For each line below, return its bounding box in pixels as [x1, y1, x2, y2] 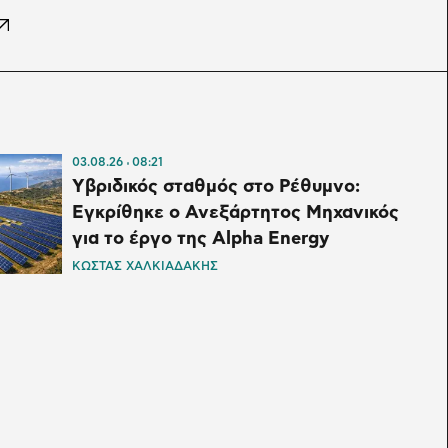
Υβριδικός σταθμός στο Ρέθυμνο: [71, 178, 360, 197]
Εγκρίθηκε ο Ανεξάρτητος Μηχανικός [71, 204, 399, 223]
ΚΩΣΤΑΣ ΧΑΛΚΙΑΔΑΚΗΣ [71, 260, 218, 273]
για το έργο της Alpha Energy [71, 230, 329, 249]
